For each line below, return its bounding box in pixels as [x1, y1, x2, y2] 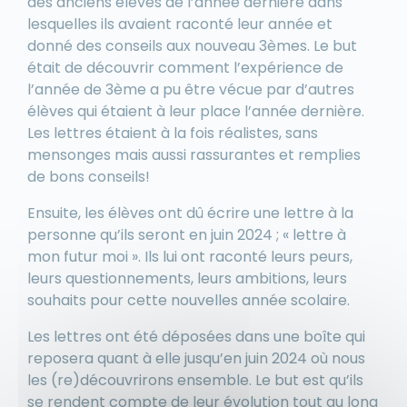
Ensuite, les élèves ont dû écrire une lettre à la [27, 203, 353, 224]
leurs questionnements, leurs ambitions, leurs [27, 268, 347, 290]
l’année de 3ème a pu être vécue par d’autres [27, 79, 354, 101]
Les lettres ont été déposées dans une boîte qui [27, 326, 365, 348]
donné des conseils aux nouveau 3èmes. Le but [27, 35, 357, 57]
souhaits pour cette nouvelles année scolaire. [27, 290, 350, 312]
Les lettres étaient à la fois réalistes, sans [27, 123, 318, 144]
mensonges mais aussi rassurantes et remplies [27, 144, 361, 166]
